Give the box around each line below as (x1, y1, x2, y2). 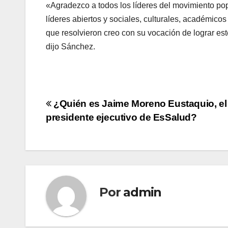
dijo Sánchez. (46, 42, 95, 51)
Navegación (45, 97, 137, 118)
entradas (45, 139, 113, 159)
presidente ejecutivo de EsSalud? (46, 112, 197, 123)
